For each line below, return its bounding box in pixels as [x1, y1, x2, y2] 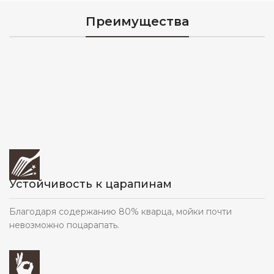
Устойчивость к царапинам [9, 177, 172, 191]
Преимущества [85, 14, 189, 29]
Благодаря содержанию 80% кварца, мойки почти [9, 206, 232, 217]
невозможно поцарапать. [9, 219, 119, 231]
